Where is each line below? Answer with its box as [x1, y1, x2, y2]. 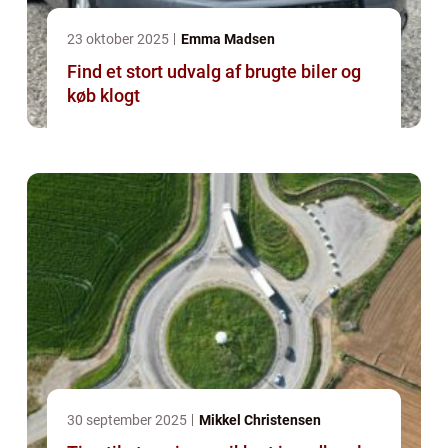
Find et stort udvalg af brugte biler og [67, 61, 361, 83]
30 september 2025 [67, 412, 190, 429]
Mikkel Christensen [199, 412, 321, 429]
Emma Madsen [181, 31, 275, 48]
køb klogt [67, 85, 140, 107]
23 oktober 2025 [67, 31, 172, 48]
